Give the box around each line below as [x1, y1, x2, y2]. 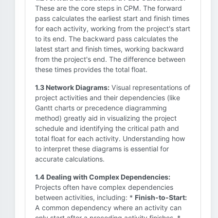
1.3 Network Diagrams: [35, 83, 109, 91]
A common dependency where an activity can [35, 203, 182, 212]
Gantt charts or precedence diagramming [35, 104, 167, 112]
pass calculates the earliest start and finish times [35, 14, 189, 22]
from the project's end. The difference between [35, 55, 185, 63]
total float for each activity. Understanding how [35, 134, 185, 143]
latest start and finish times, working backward [35, 45, 184, 53]
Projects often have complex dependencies [35, 183, 173, 191]
